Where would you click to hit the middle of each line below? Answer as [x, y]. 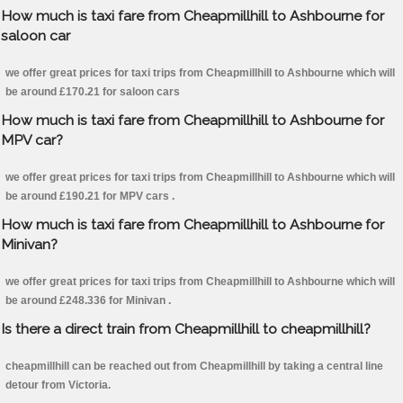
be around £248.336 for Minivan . [88, 301]
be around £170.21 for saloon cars [93, 92]
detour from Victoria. [58, 385]
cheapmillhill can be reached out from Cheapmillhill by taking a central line [194, 367]
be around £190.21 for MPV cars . [90, 197]
